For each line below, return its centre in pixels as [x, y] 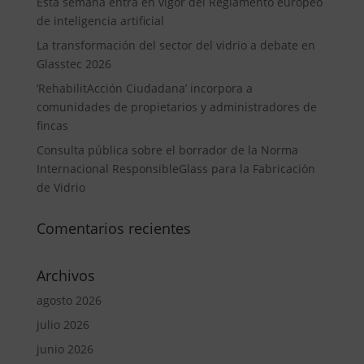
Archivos [65, 275]
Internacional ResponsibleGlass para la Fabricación [175, 169]
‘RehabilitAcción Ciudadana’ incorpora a [144, 88]
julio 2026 [63, 325]
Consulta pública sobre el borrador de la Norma [167, 150]
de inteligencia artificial [100, 21]
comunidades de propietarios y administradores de [176, 107]
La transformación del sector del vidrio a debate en [175, 45]
